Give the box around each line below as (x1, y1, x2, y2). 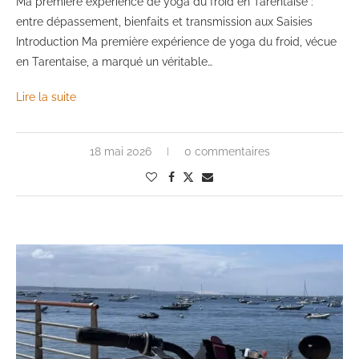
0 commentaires (184, 145, 270, 159)
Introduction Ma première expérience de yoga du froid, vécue (16, 35, 337, 49)
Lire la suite (16, 91, 76, 104)
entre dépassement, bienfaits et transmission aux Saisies (16, 15, 313, 29)
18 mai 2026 (89, 145, 151, 159)
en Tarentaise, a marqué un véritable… (16, 55, 212, 69)
